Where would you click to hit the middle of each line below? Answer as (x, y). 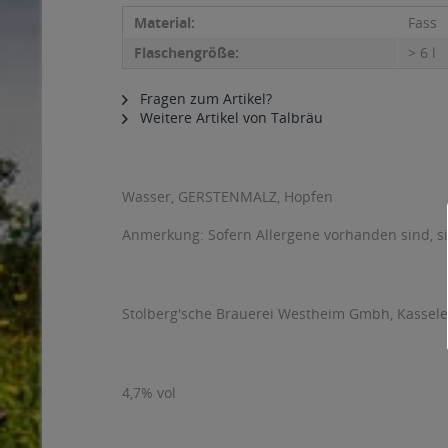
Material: (164, 22)
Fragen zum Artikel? (204, 98)
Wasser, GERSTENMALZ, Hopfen (227, 196)
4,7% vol (149, 392)
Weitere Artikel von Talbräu (229, 117)
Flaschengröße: (186, 52)
